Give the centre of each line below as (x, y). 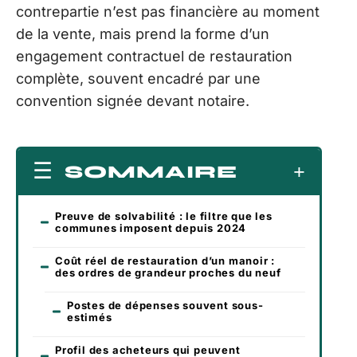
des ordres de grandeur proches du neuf (168, 272)
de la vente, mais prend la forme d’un (143, 34)
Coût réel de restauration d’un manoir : (165, 260)
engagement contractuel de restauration (154, 57)
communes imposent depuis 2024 (151, 228)
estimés (90, 317)
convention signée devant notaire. (133, 101)
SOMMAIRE (151, 172)
